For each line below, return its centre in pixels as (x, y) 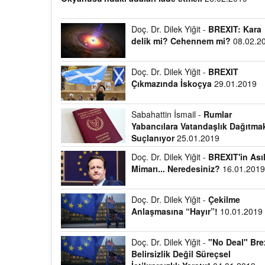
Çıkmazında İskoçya (172, 83)
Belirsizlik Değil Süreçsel (181, 254)
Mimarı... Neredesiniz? (177, 169)
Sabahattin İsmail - (168, 114)
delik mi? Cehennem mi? (181, 41)
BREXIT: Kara (235, 29)
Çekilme (224, 199)
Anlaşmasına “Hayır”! (175, 211)
